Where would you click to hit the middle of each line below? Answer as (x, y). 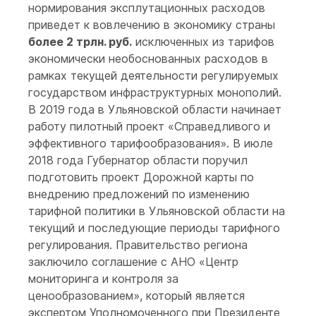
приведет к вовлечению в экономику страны (152, 25)
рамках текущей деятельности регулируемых (153, 75)
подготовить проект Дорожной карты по (141, 177)
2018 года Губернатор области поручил (138, 160)
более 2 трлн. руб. (80, 42)
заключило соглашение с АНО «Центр (133, 262)
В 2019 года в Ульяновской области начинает (155, 109)
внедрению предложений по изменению (139, 194)
